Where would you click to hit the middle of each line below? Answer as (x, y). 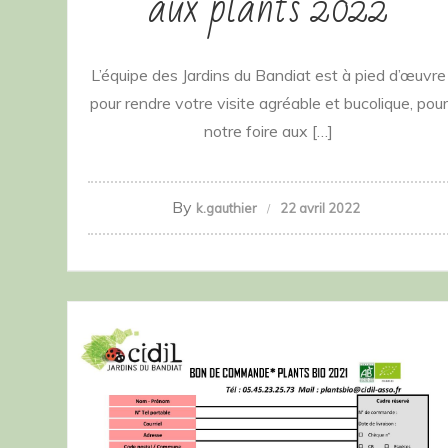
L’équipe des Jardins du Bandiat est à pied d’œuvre (268, 74)
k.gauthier (226, 207)
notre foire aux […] (268, 130)
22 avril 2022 (320, 207)
